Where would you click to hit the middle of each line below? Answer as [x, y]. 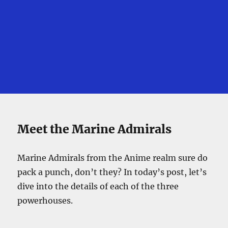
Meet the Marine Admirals [95, 129]
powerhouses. [45, 201]
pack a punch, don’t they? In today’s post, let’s [112, 172]
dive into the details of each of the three [98, 187]
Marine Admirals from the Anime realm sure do [113, 158]
